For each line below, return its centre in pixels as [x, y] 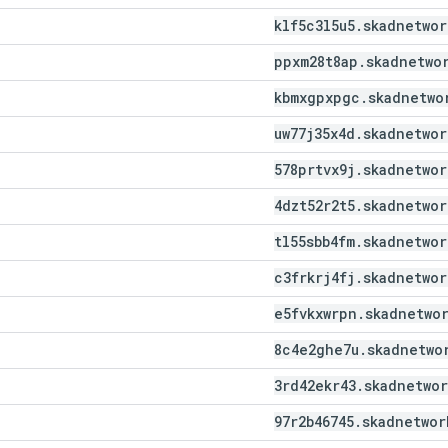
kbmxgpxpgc [317, 97]
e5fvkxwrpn [315, 313]
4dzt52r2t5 [314, 205]
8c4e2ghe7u [316, 349]
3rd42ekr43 [315, 385]
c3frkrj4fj [314, 277]
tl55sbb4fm [314, 241]
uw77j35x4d [314, 133]
